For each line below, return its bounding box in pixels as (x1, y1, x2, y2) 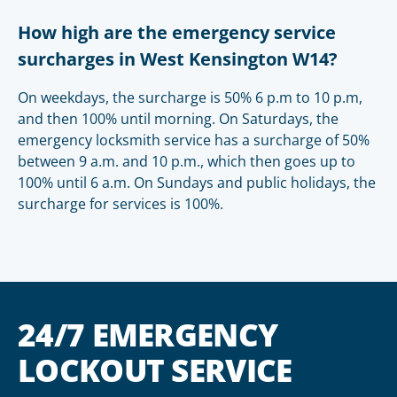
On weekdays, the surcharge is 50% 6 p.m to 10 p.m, (18, 88, 362, 107)
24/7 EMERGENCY (18, 314, 278, 355)
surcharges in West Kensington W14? (18, 47, 338, 71)
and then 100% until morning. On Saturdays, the (18, 109, 339, 128)
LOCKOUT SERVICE (18, 349, 292, 391)
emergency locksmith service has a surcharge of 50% (18, 130, 370, 150)
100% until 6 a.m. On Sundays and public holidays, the (18, 173, 376, 192)
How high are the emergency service (18, 20, 336, 44)
